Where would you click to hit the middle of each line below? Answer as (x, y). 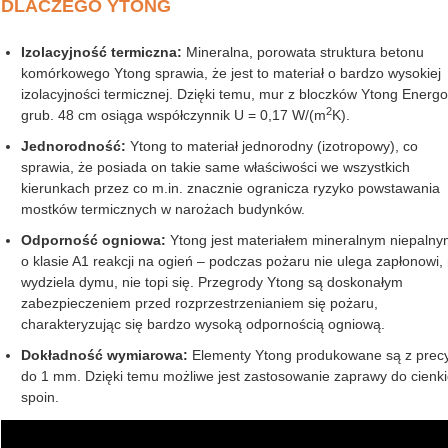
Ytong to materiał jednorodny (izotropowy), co (272, 146)
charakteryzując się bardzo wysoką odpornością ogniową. (203, 324)
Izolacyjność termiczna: (101, 52)
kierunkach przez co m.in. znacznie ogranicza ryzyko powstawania (230, 188)
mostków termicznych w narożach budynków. (163, 209)
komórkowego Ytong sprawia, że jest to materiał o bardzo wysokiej (231, 73)
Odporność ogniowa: (93, 240)
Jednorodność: (73, 146)
